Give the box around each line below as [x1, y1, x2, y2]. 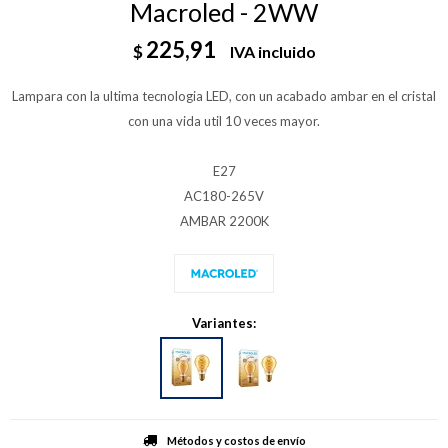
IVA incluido [229, 42, 316, 61]
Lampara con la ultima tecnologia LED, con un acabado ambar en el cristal [12, 88, 436, 104]
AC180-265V [184, 188, 264, 204]
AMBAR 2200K [179, 213, 269, 229]
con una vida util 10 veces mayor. [128, 113, 320, 129]
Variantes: [192, 314, 256, 331]
